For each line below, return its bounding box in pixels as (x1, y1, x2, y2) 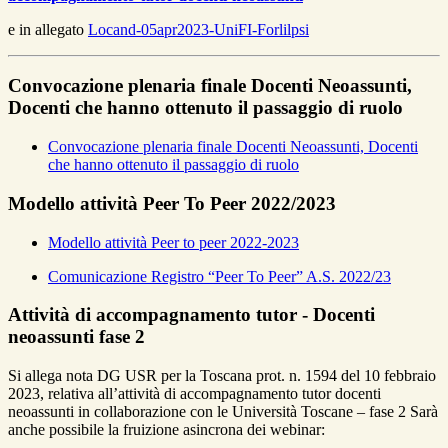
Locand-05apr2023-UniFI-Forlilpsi (88, 20, 309, 38)
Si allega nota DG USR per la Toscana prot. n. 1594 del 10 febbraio (8, 367, 436, 385)
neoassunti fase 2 (8, 326, 145, 348)
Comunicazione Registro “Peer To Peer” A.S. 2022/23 (48, 267, 391, 285)
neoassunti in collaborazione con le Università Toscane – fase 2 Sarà (8, 403, 438, 421)
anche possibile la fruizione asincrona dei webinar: (8, 421, 325, 439)
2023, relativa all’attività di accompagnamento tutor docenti (8, 385, 381, 403)
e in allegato (8, 20, 84, 38)
